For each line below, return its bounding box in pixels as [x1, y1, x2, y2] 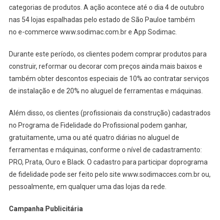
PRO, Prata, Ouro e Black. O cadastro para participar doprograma [8, 158, 208, 166]
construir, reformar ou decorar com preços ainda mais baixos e [8, 62, 202, 70]
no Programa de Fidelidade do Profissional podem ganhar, [8, 121, 187, 129]
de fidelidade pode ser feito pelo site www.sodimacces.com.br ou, [8, 170, 211, 178]
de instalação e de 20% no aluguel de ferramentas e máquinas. [8, 86, 203, 95]
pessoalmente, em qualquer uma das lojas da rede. [8, 182, 166, 191]
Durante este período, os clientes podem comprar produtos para [8, 50, 207, 58]
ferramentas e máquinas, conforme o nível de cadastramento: [8, 145, 202, 154]
